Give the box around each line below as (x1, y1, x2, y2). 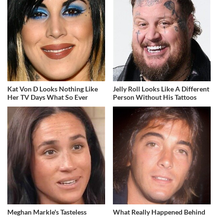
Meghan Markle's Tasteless (7, 207, 87, 216)
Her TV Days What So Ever (7, 92, 88, 101)
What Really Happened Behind (113, 207, 206, 216)
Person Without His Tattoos (113, 92, 197, 101)
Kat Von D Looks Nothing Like (7, 84, 98, 93)
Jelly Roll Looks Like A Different (113, 84, 210, 93)
